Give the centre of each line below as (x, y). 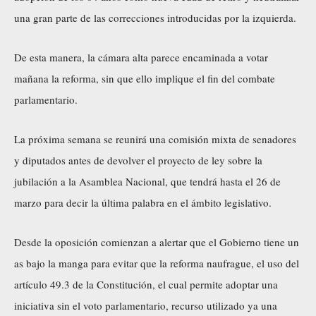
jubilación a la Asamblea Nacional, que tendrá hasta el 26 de (147, 181)
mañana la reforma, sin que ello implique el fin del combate (145, 78)
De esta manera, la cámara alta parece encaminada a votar (141, 57)
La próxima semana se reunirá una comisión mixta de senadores (155, 139)
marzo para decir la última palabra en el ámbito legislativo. (143, 202)
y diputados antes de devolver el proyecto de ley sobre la (138, 160)
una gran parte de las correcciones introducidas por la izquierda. (155, 17)
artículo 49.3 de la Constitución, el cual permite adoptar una (146, 284)
